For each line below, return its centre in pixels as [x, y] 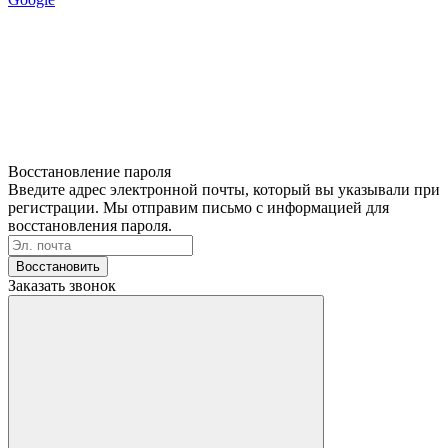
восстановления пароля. [90, 225]
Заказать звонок [62, 285]
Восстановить [58, 266]
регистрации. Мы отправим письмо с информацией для [198, 207]
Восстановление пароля [89, 171]
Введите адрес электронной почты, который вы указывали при [224, 189]
